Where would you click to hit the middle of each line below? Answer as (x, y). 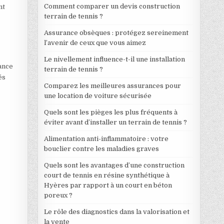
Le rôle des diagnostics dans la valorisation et (116, 211)
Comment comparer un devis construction (112, 6)
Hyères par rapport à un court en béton (108, 185)
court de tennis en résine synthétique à (106, 175)
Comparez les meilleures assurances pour (112, 85)
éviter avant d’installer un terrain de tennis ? (115, 122)
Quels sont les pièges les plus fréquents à (110, 112)
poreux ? (58, 195)
